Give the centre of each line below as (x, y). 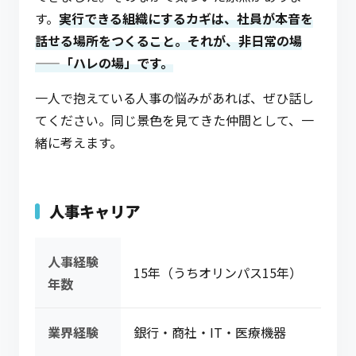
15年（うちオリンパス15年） (218, 273)
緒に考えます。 (79, 142)
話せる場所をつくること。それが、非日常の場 (168, 41)
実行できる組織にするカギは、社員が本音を (186, 18)
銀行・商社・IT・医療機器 (210, 332)
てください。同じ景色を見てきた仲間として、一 (174, 120)
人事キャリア (95, 211)
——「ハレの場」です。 (104, 63)
